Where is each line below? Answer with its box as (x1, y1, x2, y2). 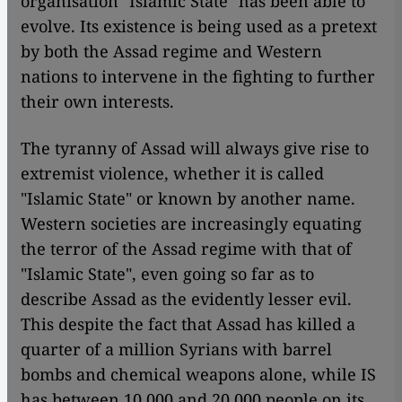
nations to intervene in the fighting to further (21, 66, 375, 88)
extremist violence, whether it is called (21, 162, 324, 185)
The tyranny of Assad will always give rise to (21, 137, 369, 160)
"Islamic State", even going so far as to (21, 263, 314, 285)
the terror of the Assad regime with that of (21, 238, 352, 260)
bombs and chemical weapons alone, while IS (21, 363, 376, 386)
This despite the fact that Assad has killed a (21, 313, 355, 336)
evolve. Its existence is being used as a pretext (21, 15, 377, 38)
